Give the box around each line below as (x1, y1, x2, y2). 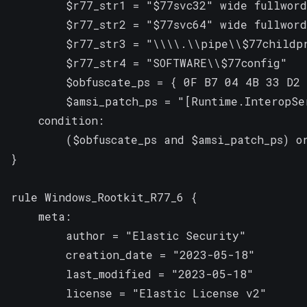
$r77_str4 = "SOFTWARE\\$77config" (11, 55, 287, 70)
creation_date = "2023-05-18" (11, 247, 255, 262)
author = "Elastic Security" (11, 228, 246, 243)
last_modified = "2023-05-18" (11, 266, 254, 281)
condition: (11, 112, 104, 127)
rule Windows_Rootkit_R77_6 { (11, 189, 197, 204)
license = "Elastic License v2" (11, 285, 267, 300)
